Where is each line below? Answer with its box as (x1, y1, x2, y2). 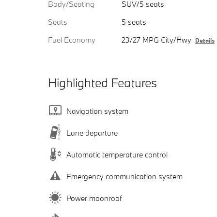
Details (195, 36, 215, 45)
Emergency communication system (66, 171, 183, 181)
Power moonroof (66, 193, 122, 203)
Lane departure (66, 127, 118, 138)
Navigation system (66, 106, 128, 116)
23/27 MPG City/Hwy (121, 35, 191, 45)
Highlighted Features (48, 75, 157, 91)
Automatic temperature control (66, 149, 168, 159)
